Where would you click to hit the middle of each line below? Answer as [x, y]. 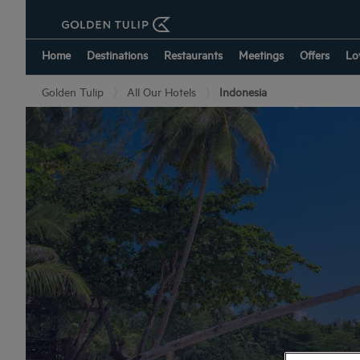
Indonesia [243, 91]
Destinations [117, 54]
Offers [315, 54]
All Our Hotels [162, 91]
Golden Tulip [73, 91]
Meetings [261, 54]
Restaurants [193, 54]
